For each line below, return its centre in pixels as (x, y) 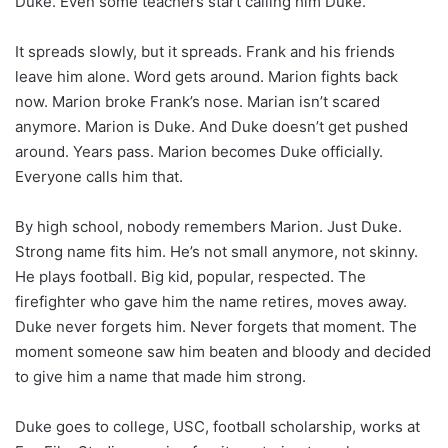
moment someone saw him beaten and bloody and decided (223, 351)
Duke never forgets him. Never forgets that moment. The (216, 326)
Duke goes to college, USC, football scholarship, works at (217, 426)
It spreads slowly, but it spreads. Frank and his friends (205, 51)
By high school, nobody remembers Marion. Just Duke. (208, 226)
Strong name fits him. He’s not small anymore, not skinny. (216, 251)
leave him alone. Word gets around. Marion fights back (206, 76)
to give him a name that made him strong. (160, 376)
